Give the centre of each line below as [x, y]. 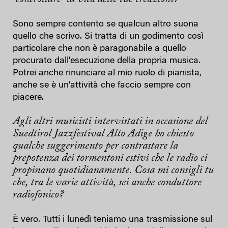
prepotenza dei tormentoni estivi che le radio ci [110, 158]
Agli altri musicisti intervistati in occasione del [110, 121]
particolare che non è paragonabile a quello [99, 49]
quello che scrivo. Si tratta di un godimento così [108, 36]
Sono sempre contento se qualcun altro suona [106, 24]
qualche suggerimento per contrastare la [95, 146]
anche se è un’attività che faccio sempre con [102, 85]
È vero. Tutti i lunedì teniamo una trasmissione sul [112, 220]
